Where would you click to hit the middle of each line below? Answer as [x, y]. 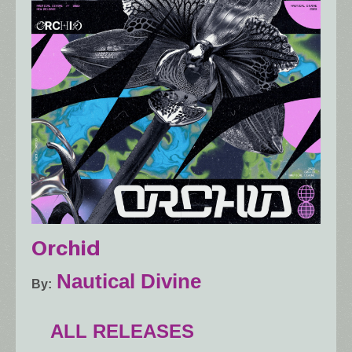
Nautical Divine [129, 281]
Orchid [66, 247]
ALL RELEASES [122, 331]
